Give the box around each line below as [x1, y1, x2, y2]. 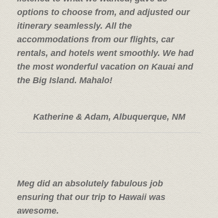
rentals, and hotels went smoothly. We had [17, 48, 194, 58]
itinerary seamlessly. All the [17, 20, 132, 31]
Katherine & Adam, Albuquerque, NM [33, 111, 185, 122]
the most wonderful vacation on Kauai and [17, 61, 193, 72]
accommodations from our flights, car [17, 34, 174, 44]
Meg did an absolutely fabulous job [17, 178, 163, 188]
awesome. [17, 205, 59, 216]
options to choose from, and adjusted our [17, 7, 190, 17]
